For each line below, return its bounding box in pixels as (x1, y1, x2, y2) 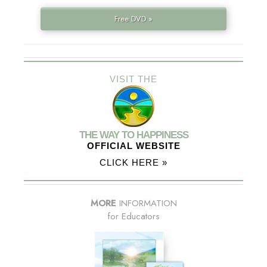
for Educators (107, 210, 160, 223)
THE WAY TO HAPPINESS (79, 129, 188, 141)
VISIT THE (110, 74, 157, 85)
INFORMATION (116, 197, 177, 210)
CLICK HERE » (100, 157, 167, 168)
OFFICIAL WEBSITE (86, 141, 181, 151)
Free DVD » (114, 13, 153, 25)
